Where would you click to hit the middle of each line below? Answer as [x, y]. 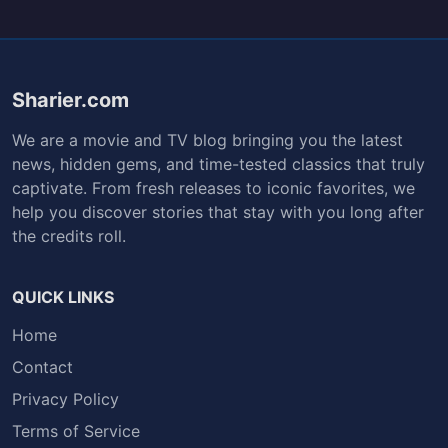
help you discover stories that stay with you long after [218, 212]
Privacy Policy [65, 399]
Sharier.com [70, 100]
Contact [42, 367]
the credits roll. [69, 236]
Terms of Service [76, 431]
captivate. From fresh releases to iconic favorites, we [213, 188]
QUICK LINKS [63, 297]
